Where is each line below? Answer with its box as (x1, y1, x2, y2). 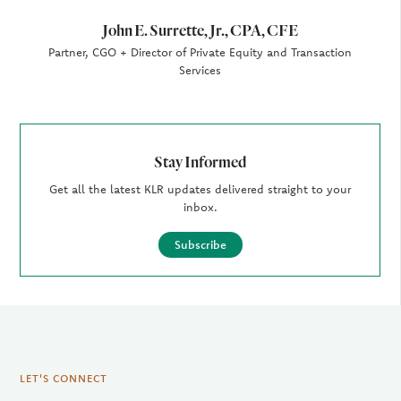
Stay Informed (153, 152, 247, 171)
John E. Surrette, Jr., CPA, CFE (102, 21, 298, 39)
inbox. (183, 200, 218, 214)
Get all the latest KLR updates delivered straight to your (49, 182, 351, 196)
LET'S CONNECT (20, 371, 108, 385)
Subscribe (174, 237, 226, 252)
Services (179, 63, 221, 77)
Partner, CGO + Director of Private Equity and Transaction (48, 45, 352, 59)
